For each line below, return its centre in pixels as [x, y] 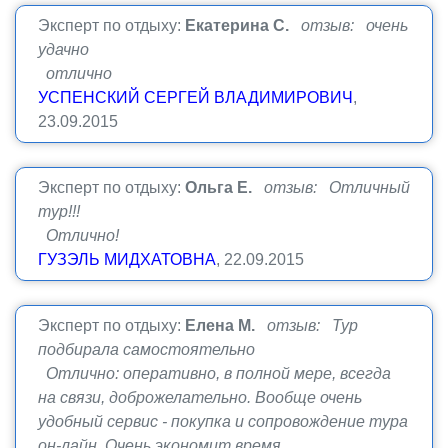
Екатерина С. [237, 25]
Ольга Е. [218, 187]
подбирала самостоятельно [146, 349]
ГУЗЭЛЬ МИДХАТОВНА [127, 259]
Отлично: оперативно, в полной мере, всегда [214, 373]
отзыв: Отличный [337, 187]
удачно [63, 49]
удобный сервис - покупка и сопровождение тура [223, 421]
